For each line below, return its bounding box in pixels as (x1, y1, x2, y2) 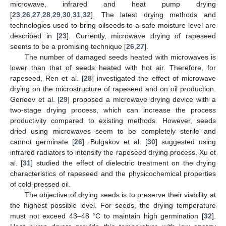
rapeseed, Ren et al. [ (10, 74, 84, 82)
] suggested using (155, 137, 216, 146)
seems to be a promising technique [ (10, 42, 126, 50)
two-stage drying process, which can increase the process (10, 105, 216, 114)
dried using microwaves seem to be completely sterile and (10, 127, 216, 135)
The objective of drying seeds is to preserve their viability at (24, 190, 216, 199)
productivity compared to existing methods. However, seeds (10, 116, 216, 125)
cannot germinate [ (10, 137, 74, 146)
